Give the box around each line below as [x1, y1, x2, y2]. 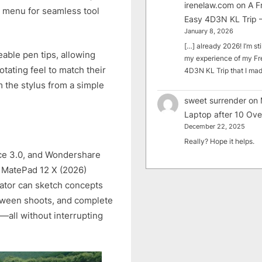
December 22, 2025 [184, 123, 246, 131]
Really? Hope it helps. [184, 136, 255, 146]
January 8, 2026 [184, 27, 234, 36]
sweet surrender [184, 95, 247, 106]
